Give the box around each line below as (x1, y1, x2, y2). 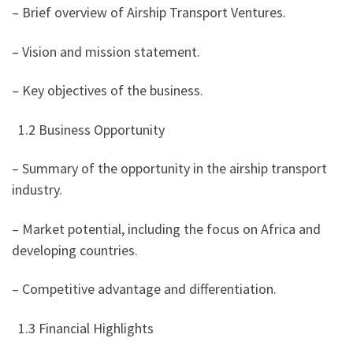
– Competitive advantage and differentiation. (12, 280, 277, 299)
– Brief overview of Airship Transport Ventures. (12, 3, 286, 22)
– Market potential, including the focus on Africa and (12, 219, 321, 238)
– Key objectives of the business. (12, 81, 203, 100)
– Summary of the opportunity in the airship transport (12, 159, 327, 178)
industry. (12, 180, 62, 199)
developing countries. (12, 240, 138, 259)
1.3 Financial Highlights (12, 318, 157, 337)
